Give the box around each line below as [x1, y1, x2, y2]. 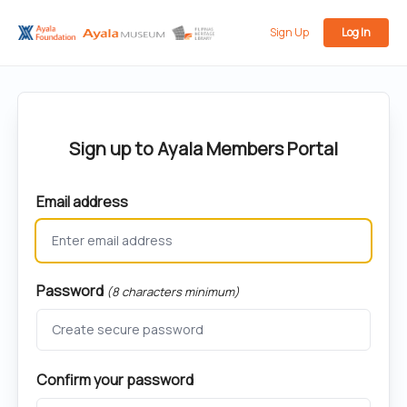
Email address [35, 192, 128, 212]
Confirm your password [35, 370, 194, 390]
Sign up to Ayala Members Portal [69, 136, 338, 161]
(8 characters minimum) [105, 283, 240, 300]
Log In [342, 25, 371, 40]
